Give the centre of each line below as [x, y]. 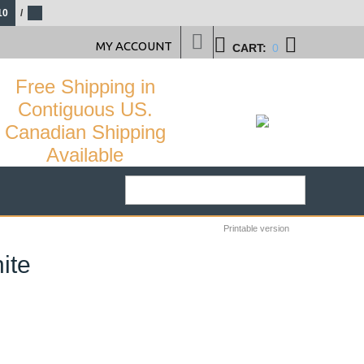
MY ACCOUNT [134, 46]
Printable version [256, 228]
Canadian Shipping [85, 132]
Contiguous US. [85, 109]
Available [85, 155]
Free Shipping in [85, 87]
